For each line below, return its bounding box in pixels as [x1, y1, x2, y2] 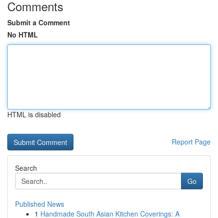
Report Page [172, 137, 211, 146]
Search [15, 163, 37, 173]
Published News [15, 199, 64, 209]
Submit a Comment [7, 18, 70, 27]
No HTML [7, 30, 38, 39]
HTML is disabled [7, 109, 61, 119]
